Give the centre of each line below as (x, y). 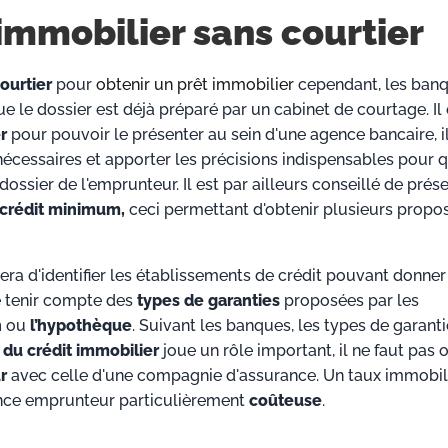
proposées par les (349, 301)
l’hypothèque (81, 326)
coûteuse (285, 401)
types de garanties (208, 301)
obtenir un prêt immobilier (195, 85)
